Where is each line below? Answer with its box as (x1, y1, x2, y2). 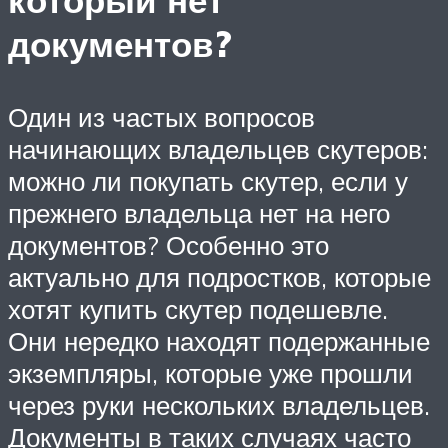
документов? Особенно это (8, 229, 329, 262)
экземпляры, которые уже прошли (8, 357, 413, 390)
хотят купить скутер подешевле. (8, 293, 388, 326)
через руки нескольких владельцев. (8, 389, 430, 422)
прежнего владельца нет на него (8, 197, 390, 230)
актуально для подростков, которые (8, 261, 431, 294)
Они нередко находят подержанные (8, 325, 430, 358)
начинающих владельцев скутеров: (8, 133, 428, 166)
